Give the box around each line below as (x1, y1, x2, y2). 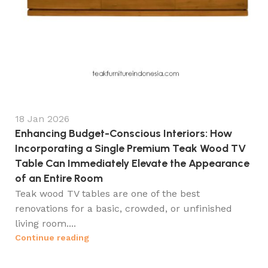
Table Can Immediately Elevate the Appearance (15, 157, 249, 170)
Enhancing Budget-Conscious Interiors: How (15, 127, 232, 140)
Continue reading (15, 233, 89, 242)
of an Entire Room (15, 172, 103, 185)
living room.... (15, 218, 76, 229)
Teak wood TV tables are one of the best (15, 188, 200, 199)
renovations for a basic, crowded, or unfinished (15, 203, 232, 214)
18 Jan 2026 (15, 113, 69, 124)
